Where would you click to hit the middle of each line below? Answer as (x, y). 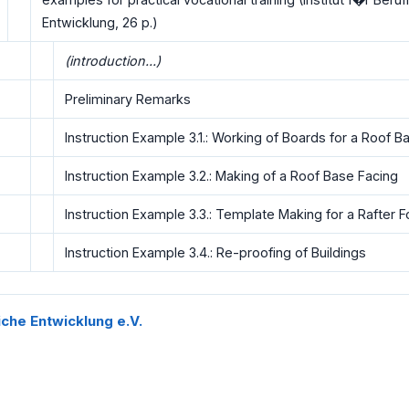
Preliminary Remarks (128, 100)
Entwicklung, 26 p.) (100, 23)
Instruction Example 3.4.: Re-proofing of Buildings (215, 253)
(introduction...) (113, 61)
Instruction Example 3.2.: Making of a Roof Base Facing (231, 176)
